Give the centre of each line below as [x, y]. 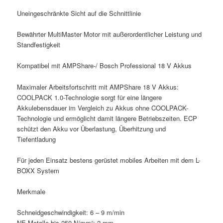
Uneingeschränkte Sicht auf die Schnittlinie [79, 13]
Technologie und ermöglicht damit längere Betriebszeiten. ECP [107, 118]
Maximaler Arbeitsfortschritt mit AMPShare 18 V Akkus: [98, 87]
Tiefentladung [37, 139]
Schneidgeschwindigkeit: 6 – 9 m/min [71, 212]
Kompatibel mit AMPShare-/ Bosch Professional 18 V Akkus [105, 66]
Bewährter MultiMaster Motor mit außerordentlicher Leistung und [110, 34]
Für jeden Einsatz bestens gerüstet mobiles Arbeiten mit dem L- [109, 160]
